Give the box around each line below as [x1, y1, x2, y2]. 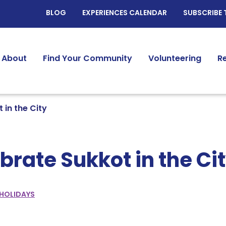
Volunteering [148, 54, 201, 63]
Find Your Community [43, 54, 132, 63]
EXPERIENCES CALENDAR [82, 10, 167, 17]
